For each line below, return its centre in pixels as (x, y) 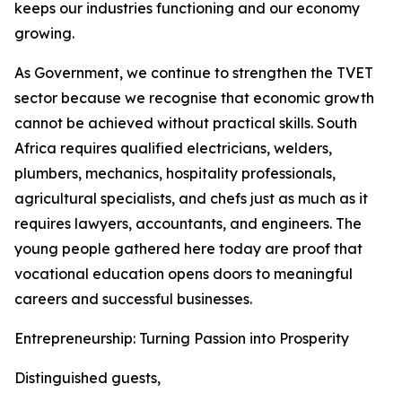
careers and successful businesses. (133, 299)
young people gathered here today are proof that (188, 249)
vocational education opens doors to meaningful (184, 274)
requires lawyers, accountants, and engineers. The (188, 223)
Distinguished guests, (87, 378)
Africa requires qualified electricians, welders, (173, 148)
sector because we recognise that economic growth (194, 98)
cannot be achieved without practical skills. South (186, 123)
